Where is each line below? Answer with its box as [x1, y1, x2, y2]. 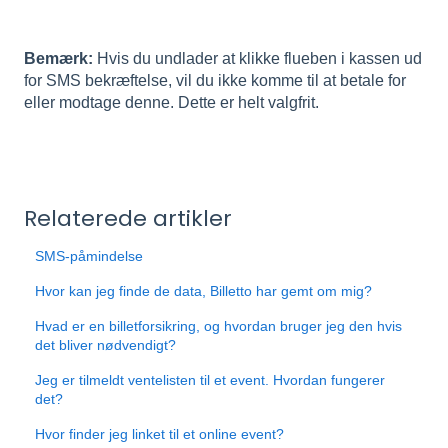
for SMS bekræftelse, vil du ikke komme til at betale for [24, 71, 406, 89]
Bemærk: [24, 49, 93, 67]
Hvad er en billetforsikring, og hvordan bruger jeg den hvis [35, 318, 403, 335]
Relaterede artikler [24, 203, 232, 235]
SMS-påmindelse [35, 248, 144, 265]
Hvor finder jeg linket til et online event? [35, 426, 285, 443]
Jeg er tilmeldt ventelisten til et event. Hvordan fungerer [35, 372, 386, 389]
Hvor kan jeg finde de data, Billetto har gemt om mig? [35, 283, 373, 300]
